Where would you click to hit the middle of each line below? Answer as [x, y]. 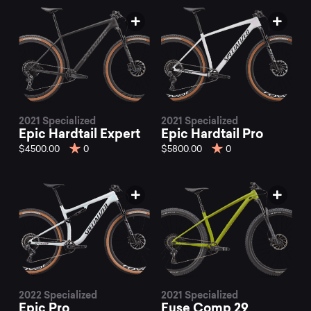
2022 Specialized [58, 295]
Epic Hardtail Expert [80, 134]
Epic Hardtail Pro [212, 134]
